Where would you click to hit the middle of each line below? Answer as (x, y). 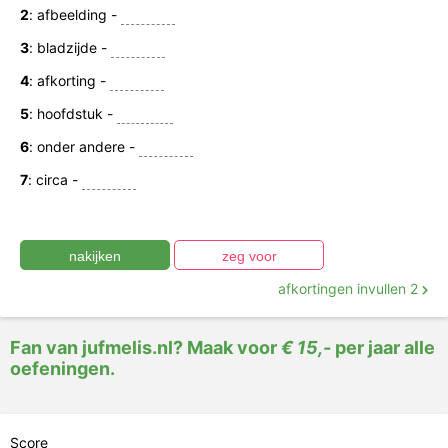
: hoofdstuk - (73, 113)
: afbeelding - (75, 14)
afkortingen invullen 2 (350, 288)
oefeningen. (62, 368)
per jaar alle (383, 347)
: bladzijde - (70, 47)
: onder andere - (84, 146)
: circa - (55, 179)
